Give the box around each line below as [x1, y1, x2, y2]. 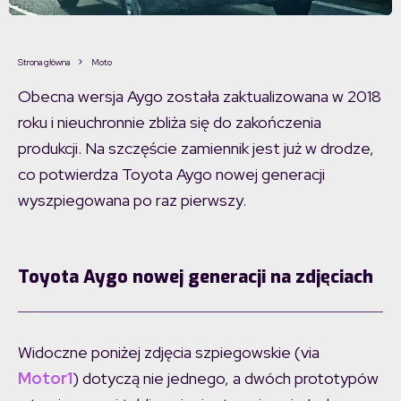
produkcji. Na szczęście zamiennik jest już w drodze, [18, 138, 374, 159]
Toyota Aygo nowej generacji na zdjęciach [18, 265, 373, 290]
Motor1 [18, 368, 73, 389]
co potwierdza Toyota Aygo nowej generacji [18, 164, 325, 185]
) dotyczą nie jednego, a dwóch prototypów [73, 368, 379, 389]
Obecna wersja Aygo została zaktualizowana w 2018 [18, 86, 381, 107]
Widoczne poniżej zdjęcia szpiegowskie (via [18, 342, 320, 363]
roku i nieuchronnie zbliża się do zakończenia [18, 112, 321, 133]
